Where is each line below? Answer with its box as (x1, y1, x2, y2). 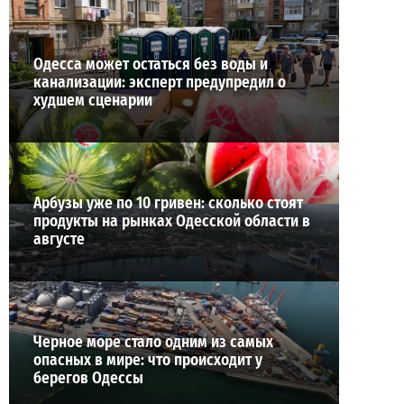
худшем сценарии (33, 91, 152, 111)
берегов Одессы (33, 368, 143, 388)
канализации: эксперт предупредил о (33, 73, 286, 93)
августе (33, 229, 85, 249)
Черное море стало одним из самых (33, 332, 273, 352)
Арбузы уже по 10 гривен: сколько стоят (33, 193, 303, 213)
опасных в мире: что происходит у (33, 350, 262, 370)
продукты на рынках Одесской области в (33, 211, 310, 231)
